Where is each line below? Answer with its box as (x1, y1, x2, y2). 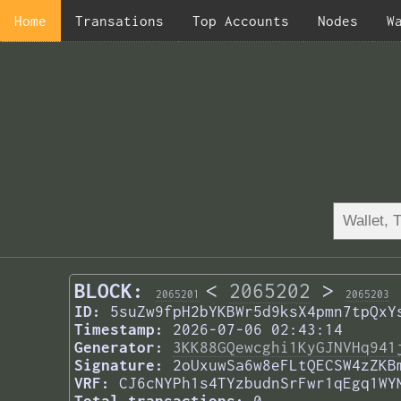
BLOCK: (74, 279, 144, 303)
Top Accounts (192, 13, 289, 29)
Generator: (74, 338, 164, 357)
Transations (75, 13, 164, 29)
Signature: (74, 356, 164, 375)
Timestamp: (74, 320, 164, 339)
